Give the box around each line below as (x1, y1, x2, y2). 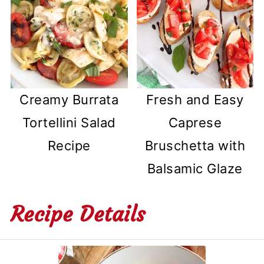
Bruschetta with (144, 138, 246, 154)
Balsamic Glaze (147, 161, 243, 177)
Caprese (168, 115, 222, 131)
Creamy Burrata (19, 92, 119, 108)
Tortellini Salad (22, 115, 116, 131)
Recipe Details (10, 201, 146, 228)
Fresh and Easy (146, 92, 244, 108)
